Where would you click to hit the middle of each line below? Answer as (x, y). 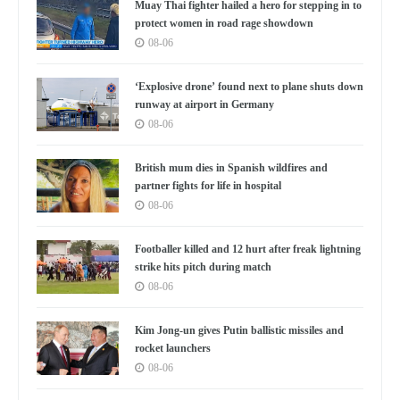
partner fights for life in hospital (208, 186)
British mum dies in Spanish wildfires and (231, 168)
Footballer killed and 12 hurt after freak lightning (247, 250)
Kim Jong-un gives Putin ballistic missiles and (239, 331)
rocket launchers (172, 349)
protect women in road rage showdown (224, 24)
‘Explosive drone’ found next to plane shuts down (249, 87)
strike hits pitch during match (203, 267)
